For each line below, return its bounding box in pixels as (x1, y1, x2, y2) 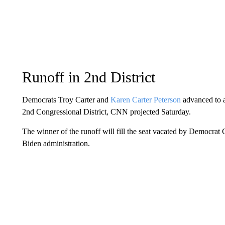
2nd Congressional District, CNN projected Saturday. (22, 107, 191, 116)
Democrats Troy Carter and (22, 95, 110, 104)
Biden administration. (22, 139, 90, 148)
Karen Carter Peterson (110, 95, 181, 104)
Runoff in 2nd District (22, 69, 155, 85)
